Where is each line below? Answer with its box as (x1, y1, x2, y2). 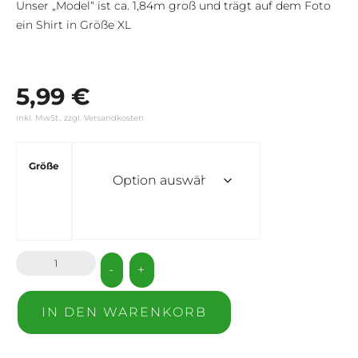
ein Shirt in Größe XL (16, 17, 131, 32)
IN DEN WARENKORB (42, 304, 207, 320)
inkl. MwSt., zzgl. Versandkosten (16, 112, 144, 123)
